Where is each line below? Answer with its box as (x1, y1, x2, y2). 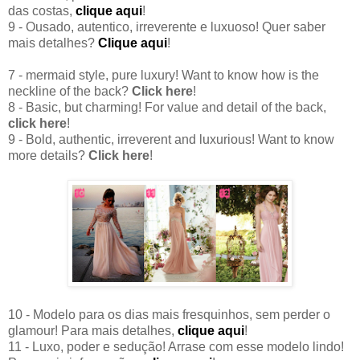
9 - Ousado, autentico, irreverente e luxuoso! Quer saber (8, 20, 325, 35)
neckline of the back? (8, 84, 132, 99)
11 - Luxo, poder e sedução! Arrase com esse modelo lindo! (8, 340, 344, 354)
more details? (8, 149, 88, 163)
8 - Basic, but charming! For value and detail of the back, (8, 100, 326, 115)
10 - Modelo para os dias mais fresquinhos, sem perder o (8, 308, 330, 322)
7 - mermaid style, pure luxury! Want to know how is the (8, 68, 319, 83)
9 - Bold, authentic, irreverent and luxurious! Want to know (8, 133, 334, 147)
